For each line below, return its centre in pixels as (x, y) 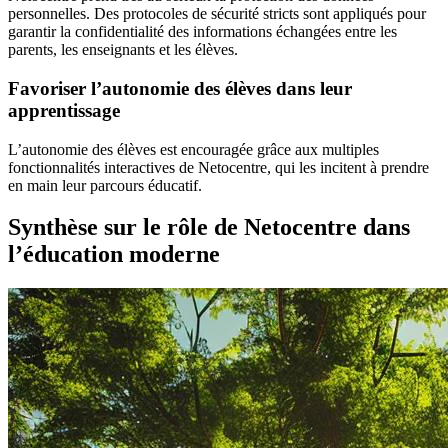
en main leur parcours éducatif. (105, 185)
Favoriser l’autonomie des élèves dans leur (180, 88)
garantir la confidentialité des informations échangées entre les (202, 32)
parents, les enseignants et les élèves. (123, 50)
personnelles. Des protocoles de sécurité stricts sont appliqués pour (217, 14)
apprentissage (64, 110)
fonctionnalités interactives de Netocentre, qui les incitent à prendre (218, 167)
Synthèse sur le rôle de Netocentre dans (209, 227)
